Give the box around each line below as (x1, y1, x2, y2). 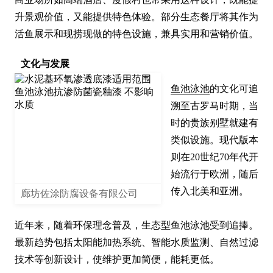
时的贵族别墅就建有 (171, 118, 258, 129)
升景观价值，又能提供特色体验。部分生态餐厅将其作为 (15, 12, 258, 23)
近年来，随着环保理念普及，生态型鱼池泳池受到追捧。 (15, 220, 258, 231)
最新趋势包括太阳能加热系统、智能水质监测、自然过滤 (15, 237, 258, 248)
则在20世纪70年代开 (171, 152, 258, 163)
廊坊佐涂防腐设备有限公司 (21, 188, 138, 199)
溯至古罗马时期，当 (171, 101, 258, 112)
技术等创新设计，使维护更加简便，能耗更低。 (15, 254, 219, 265)
